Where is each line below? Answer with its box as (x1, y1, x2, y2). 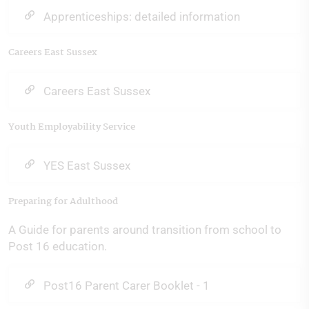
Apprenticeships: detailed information (43, 10, 240, 23)
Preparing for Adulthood (8, 194, 118, 209)
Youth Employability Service (8, 119, 135, 134)
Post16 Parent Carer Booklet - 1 (43, 279, 210, 292)
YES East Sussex (43, 159, 130, 172)
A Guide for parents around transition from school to (8, 223, 281, 237)
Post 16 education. (8, 239, 107, 253)
